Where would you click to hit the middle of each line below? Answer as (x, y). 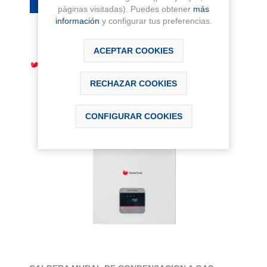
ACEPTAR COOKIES (133, 50)
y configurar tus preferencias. (156, 21)
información (77, 21)
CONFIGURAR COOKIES (133, 116)
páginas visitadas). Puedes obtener (125, 9)
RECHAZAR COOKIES (133, 83)
